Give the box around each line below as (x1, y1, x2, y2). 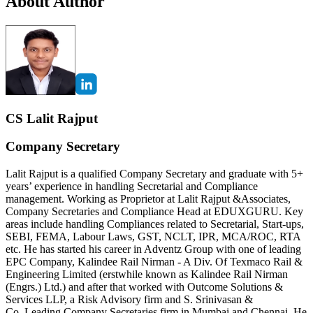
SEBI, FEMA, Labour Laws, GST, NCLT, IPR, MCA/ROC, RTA (6, 230, 300, 242)
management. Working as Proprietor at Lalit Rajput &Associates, (6, 192, 291, 205)
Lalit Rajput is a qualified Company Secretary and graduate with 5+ (6, 167, 303, 180)
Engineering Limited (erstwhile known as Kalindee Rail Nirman (6, 268, 288, 280)
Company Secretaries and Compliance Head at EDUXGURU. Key (6, 205, 303, 217)
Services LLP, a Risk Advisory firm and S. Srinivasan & (6, 293, 253, 305)
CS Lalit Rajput (6, 110, 98, 126)
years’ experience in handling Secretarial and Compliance (6, 180, 258, 192)
